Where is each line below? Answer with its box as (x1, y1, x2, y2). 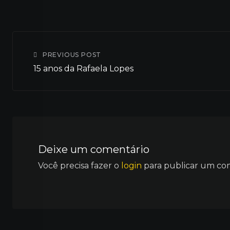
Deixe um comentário (38, 143, 149, 156)
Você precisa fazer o (38, 161, 121, 170)
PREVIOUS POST (42, 51, 102, 59)
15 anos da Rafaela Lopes (33, 64, 133, 73)
